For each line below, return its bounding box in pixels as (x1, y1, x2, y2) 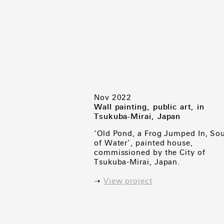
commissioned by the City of (94, 148, 205, 157)
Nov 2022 (94, 93, 132, 102)
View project (103, 176, 152, 185)
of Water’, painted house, (94, 138, 193, 147)
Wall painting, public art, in (94, 102, 204, 111)
